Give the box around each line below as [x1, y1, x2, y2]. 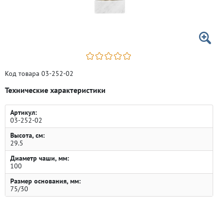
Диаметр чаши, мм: [10, 154, 69, 163]
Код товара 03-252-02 [5, 69, 73, 78]
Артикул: [10, 108, 37, 117]
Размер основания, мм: [10, 177, 81, 185]
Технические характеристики [5, 85, 106, 95]
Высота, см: [10, 131, 45, 140]
